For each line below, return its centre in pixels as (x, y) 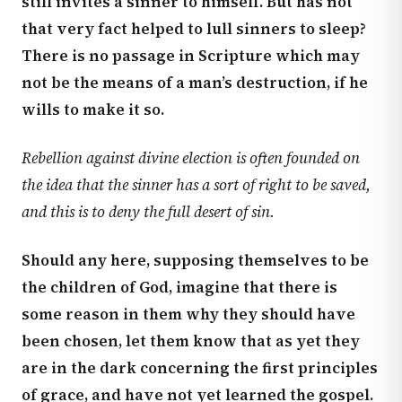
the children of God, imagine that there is (179, 287)
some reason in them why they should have (188, 314)
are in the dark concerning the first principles (200, 368)
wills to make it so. (93, 109)
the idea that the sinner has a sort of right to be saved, (196, 185)
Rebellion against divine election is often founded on (191, 158)
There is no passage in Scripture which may (191, 56)
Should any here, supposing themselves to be (195, 260)
